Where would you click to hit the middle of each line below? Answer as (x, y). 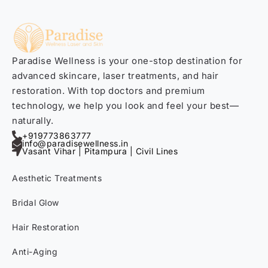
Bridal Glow (36, 203)
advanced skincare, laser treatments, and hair (115, 76)
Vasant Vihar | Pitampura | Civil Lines (100, 151)
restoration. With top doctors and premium (109, 91)
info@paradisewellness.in (75, 144)
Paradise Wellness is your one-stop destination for (127, 61)
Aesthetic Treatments (57, 178)
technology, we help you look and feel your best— (125, 106)
